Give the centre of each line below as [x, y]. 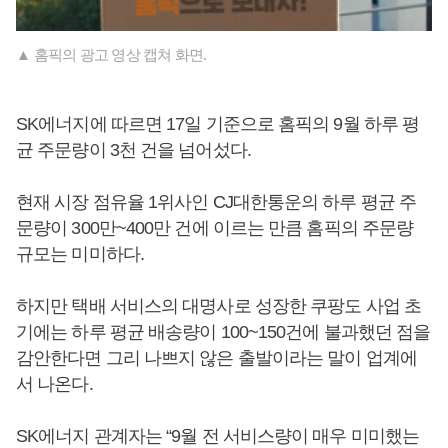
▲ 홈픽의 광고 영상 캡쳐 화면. [111, 55]
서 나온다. [54, 384]
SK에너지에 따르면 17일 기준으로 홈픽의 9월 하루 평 [218, 124]
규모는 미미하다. [80, 254]
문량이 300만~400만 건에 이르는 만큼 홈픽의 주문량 [215, 228]
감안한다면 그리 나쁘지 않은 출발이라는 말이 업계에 [216, 358]
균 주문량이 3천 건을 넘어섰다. [135, 150]
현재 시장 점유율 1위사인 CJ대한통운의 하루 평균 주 [216, 202]
